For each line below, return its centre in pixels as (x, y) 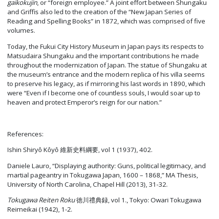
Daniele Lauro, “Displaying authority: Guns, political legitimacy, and (107, 165)
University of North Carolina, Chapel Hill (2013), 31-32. (88, 184)
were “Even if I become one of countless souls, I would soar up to (104, 93)
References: (25, 134)
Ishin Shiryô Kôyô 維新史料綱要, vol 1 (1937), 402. (80, 150)
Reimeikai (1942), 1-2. (40, 209)
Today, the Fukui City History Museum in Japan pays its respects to (106, 46)
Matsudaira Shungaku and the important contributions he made (103, 55)
